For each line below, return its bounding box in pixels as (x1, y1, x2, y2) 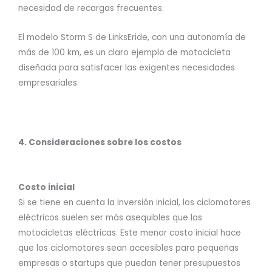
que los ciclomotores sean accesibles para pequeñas (18, 242, 239, 254)
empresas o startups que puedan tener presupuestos (18, 257, 240, 270)
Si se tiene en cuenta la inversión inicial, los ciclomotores (18, 197, 251, 209)
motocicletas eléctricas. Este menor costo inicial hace (18, 227, 241, 239)
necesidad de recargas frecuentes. (18, 2, 164, 14)
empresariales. (18, 77, 79, 89)
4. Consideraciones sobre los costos (18, 137, 182, 149)
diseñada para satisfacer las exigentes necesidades (18, 62, 235, 74)
